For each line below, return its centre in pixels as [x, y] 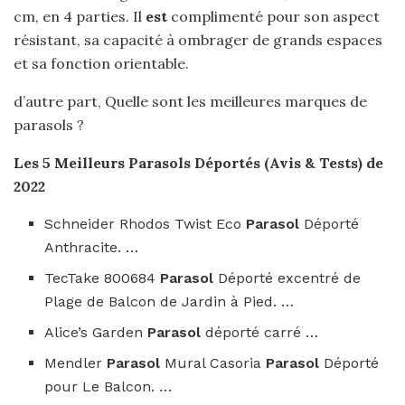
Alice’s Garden [96, 332]
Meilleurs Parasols [124, 163]
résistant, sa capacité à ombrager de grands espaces [198, 40]
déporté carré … [262, 332]
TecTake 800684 [103, 278]
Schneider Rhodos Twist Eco [146, 224]
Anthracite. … [92, 247]
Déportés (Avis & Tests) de [289, 163]
